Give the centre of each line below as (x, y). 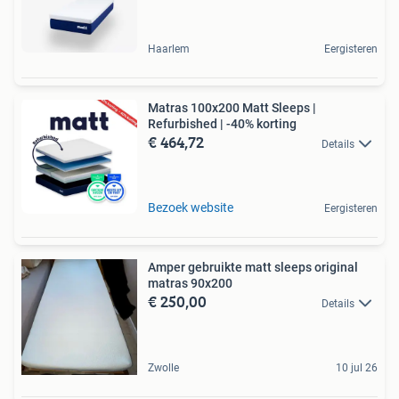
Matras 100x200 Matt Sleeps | (232, 107)
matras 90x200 (190, 283)
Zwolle (163, 367)
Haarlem (169, 49)
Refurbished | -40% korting (222, 123)
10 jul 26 (357, 367)
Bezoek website (191, 207)
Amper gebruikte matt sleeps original (253, 267)
